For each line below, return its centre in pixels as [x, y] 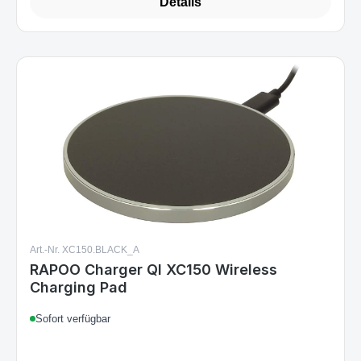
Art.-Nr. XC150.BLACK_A [85, 250]
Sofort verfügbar [73, 319]
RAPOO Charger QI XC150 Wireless [154, 270]
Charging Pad [79, 287]
